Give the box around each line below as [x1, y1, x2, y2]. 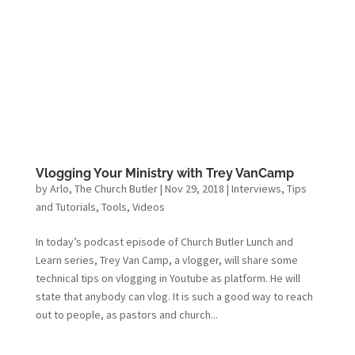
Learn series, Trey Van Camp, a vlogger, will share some [35, 252, 298, 267]
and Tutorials [35, 199, 96, 214]
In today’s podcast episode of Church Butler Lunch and [35, 234, 293, 249]
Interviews [231, 181, 281, 196]
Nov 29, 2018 [164, 181, 224, 196]
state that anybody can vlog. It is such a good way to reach [35, 288, 313, 303]
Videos [132, 199, 165, 214]
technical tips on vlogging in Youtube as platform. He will [35, 270, 300, 285]
